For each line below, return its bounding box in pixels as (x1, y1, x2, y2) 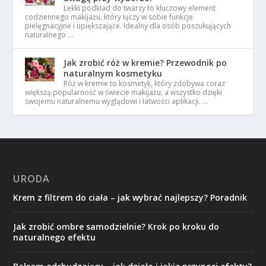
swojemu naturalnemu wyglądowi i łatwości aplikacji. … (25, 96, 208, 106)
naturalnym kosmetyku (64, 68, 163, 79)
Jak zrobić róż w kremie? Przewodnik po (64, 57, 227, 68)
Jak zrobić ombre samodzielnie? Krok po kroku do (13, 221, 220, 232)
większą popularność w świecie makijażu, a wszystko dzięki (25, 87, 223, 97)
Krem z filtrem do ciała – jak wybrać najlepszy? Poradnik (13, 192, 248, 203)
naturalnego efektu (13, 232, 96, 243)
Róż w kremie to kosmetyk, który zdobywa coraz (64, 78, 226, 88)
